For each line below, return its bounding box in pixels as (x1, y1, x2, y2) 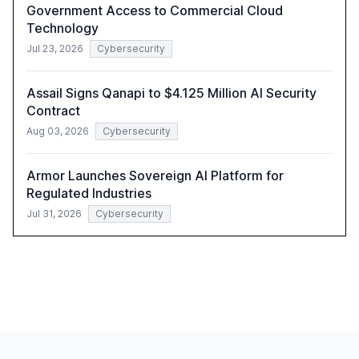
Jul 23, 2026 (26, 42, 83, 55)
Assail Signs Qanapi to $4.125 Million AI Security (26, 85, 317, 102)
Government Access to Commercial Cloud (26, 2, 283, 19)
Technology (26, 20, 99, 37)
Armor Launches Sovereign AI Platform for (26, 167, 284, 184)
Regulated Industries (26, 185, 151, 202)
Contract (26, 103, 80, 119)
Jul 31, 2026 (26, 208, 82, 220)
